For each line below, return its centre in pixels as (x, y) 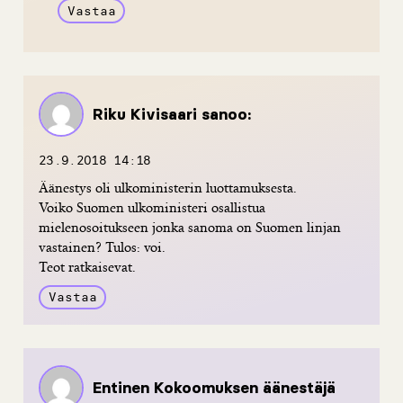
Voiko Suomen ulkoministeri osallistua (152, 207)
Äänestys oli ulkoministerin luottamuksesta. (168, 187)
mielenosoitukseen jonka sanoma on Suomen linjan (190, 227)
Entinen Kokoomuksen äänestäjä (214, 387)
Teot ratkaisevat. (87, 266)
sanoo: (226, 115)
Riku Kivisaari (145, 115)
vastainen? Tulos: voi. (102, 246)
